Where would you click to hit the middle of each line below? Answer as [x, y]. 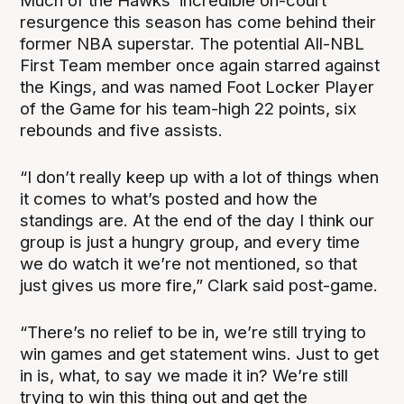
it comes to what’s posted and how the [169, 199]
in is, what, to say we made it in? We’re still [184, 376]
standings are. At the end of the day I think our [197, 221]
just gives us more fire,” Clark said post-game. [199, 286]
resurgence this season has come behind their [198, 22]
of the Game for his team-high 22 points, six [189, 108]
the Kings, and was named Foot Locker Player [197, 87]
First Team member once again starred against [200, 65]
